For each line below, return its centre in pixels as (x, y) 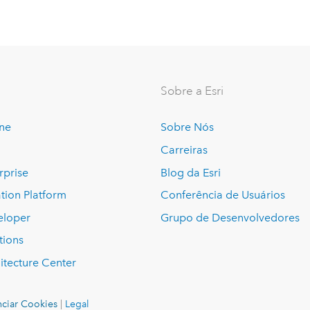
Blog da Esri (191, 172)
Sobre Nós (188, 127)
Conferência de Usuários (223, 195)
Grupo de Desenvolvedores (230, 217)
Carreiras (184, 150)
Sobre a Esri (192, 91)
